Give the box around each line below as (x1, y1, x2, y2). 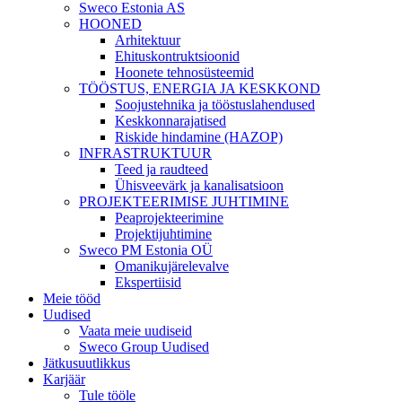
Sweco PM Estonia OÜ (79, 242, 213, 258)
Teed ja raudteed (115, 162, 208, 177)
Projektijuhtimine (115, 226, 212, 241)
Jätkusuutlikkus (43, 355, 130, 371)
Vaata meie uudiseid (79, 323, 192, 338)
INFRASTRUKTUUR (79, 145, 212, 161)
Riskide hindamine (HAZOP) (115, 129, 283, 144)
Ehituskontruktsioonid (115, 48, 240, 64)
